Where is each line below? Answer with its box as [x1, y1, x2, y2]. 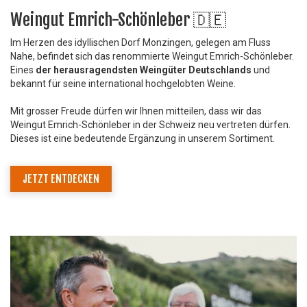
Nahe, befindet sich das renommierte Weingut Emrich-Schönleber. [10, 50, 294, 62]
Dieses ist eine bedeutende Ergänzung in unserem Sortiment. [10, 132, 275, 144]
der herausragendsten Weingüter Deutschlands [36, 64, 251, 75]
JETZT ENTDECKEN [23, 171, 99, 186]
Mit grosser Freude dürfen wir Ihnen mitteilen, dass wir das [10, 105, 262, 116]
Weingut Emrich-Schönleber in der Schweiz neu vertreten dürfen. [10, 119, 291, 130]
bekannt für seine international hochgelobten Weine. [10, 77, 236, 89]
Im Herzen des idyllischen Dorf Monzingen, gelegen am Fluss [10, 36, 271, 48]
